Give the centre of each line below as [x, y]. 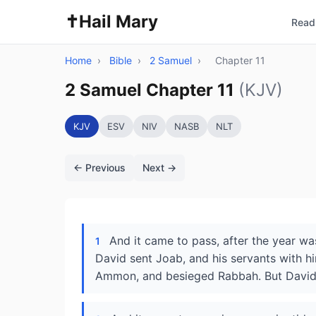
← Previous [99, 168]
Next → [159, 168]
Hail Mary [119, 22]
